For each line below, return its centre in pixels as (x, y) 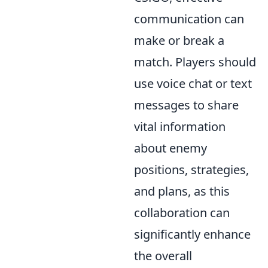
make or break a (179, 41)
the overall (163, 256)
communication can (189, 19)
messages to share (186, 105)
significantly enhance (192, 234)
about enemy (170, 148)
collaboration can (182, 213)
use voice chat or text (193, 84)
